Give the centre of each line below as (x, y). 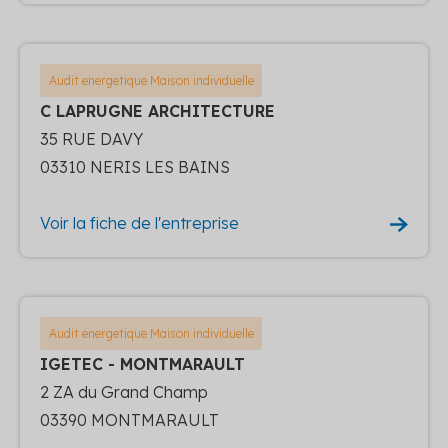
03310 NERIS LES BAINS (135, 166)
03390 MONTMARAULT (129, 419)
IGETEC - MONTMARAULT (142, 363)
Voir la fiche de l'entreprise (139, 222)
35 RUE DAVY (91, 138)
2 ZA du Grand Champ (124, 391)
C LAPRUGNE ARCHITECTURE (157, 110)
